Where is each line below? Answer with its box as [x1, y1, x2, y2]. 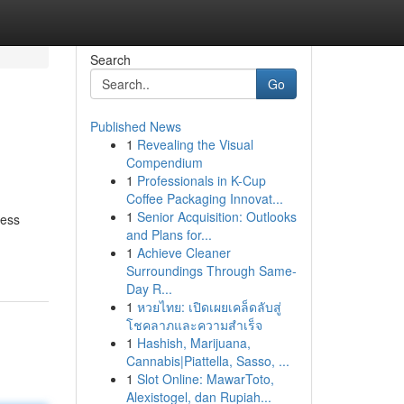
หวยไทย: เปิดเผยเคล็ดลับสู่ [136, 298, 281, 316]
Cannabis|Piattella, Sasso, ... [125, 352, 289, 370]
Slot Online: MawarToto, [136, 370, 274, 388]
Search [89, 50, 131, 69]
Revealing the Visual [136, 135, 253, 153]
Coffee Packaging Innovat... [125, 189, 283, 207]
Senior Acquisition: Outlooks [136, 207, 297, 225]
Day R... [125, 280, 172, 298]
